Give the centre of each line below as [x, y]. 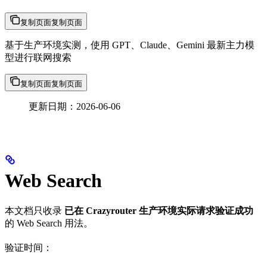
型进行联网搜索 [38, 57]
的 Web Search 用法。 [49, 223]
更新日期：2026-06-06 [74, 106]
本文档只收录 [35, 210]
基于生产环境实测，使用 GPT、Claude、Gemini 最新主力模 [130, 45]
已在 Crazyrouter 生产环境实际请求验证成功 [159, 210]
